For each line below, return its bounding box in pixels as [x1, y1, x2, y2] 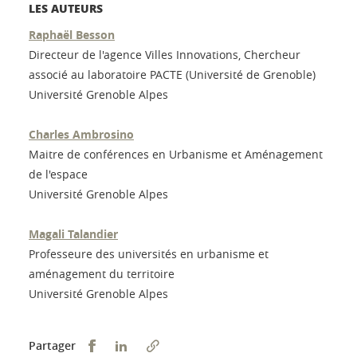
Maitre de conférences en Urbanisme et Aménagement [29, 147, 323, 163]
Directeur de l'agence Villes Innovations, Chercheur [29, 47, 300, 63]
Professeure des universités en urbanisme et [29, 246, 269, 262]
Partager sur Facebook [98, 337, 222, 353]
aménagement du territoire [29, 266, 175, 282]
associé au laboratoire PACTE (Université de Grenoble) [29, 67, 316, 83]
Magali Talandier [29, 226, 118, 242]
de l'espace [29, 167, 88, 182]
